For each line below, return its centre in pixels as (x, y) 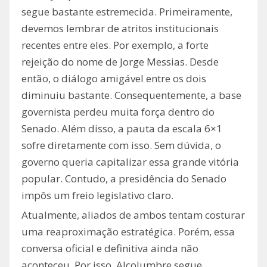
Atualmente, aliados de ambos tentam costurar (133, 215)
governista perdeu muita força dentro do (118, 112)
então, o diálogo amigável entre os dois (114, 79)
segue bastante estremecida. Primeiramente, (127, 12)
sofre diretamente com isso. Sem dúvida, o (121, 145)
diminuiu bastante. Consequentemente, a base (131, 95)
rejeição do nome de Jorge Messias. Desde (120, 62)
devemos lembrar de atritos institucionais (120, 29)
